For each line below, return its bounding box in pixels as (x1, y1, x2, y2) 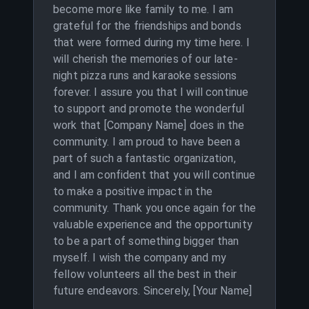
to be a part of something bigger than (53, 235, 239, 248)
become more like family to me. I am (53, 3, 234, 16)
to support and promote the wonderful (53, 102, 245, 115)
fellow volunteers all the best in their (53, 268, 237, 281)
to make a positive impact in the (53, 185, 212, 198)
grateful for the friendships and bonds (53, 19, 241, 32)
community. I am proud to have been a (53, 135, 241, 148)
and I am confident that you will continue (53, 168, 256, 181)
